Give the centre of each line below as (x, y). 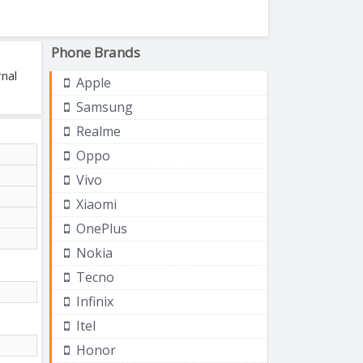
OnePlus (100, 228)
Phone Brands (96, 52)
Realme (97, 131)
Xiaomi (95, 204)
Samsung (103, 107)
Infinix (93, 301)
